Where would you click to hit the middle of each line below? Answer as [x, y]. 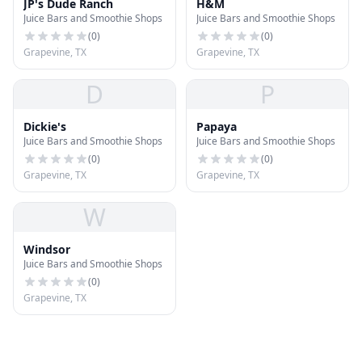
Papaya [217, 126]
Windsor [47, 249]
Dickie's [45, 126]
